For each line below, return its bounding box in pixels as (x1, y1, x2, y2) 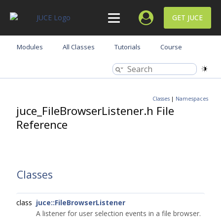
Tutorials (114, 42, 141, 51)
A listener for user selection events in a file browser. (36, 209, 201, 218)
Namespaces (176, 95, 208, 102)
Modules (17, 42, 43, 51)
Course (160, 42, 182, 51)
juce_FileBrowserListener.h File (16, 103, 174, 118)
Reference (16, 117, 68, 132)
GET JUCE (172, 13, 203, 22)
